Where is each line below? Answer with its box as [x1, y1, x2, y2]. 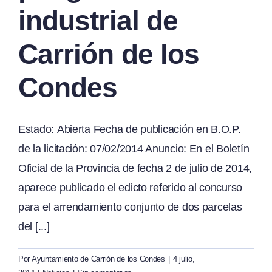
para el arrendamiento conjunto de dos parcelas [18, 201, 242, 213]
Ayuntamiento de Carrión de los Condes [31, 254, 165, 263]
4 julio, [172, 254, 195, 263]
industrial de [18, 5, 178, 36]
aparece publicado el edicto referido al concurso [18, 182, 243, 194]
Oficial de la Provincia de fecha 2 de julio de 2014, [18, 162, 252, 174]
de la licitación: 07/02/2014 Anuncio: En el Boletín [18, 143, 250, 155]
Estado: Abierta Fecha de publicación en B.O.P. [18, 123, 241, 135]
